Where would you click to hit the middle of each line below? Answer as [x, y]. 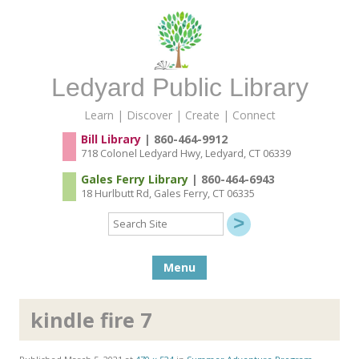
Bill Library [111, 139]
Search [125, 216]
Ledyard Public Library [179, 87]
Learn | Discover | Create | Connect [179, 115]
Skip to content [246, 261]
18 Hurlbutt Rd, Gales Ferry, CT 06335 [167, 193]
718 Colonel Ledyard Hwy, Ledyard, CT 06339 [186, 153]
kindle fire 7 [91, 320]
